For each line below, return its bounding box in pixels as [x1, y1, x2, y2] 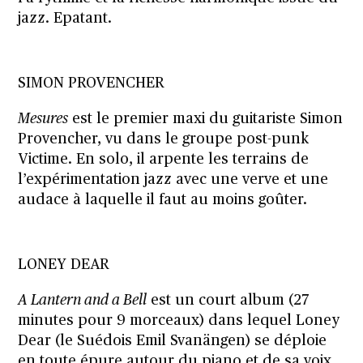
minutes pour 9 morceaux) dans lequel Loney [18, 313, 340, 328]
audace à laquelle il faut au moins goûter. [18, 192, 308, 207]
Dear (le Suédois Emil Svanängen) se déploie [18, 333, 327, 348]
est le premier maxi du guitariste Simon [68, 111, 344, 126]
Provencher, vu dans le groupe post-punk [18, 131, 310, 147]
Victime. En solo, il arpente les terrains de [18, 152, 310, 167]
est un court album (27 [147, 293, 310, 308]
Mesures [18, 111, 69, 126]
